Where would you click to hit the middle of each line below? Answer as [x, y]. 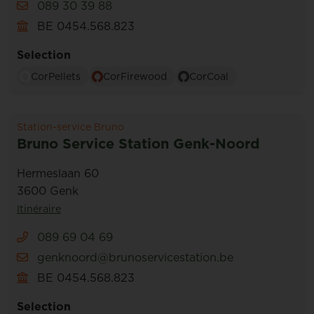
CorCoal [209, 76]
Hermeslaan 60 [58, 173]
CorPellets [56, 76]
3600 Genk [48, 191]
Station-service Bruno [70, 127]
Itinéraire [39, 209]
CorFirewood [135, 76]
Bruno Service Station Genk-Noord [138, 144]
